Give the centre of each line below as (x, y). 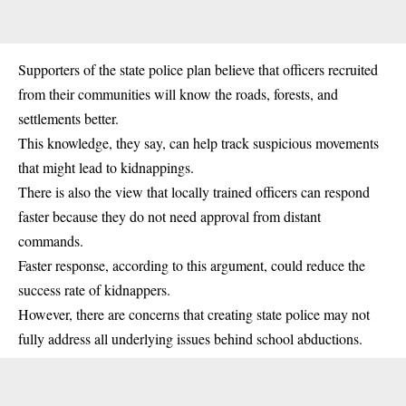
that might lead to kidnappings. (106, 167)
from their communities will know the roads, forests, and (178, 93)
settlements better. (68, 118)
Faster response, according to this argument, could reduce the (192, 265)
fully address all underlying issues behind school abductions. (190, 338)
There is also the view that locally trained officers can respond (194, 191)
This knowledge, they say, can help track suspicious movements (198, 142)
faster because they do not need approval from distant (169, 216)
